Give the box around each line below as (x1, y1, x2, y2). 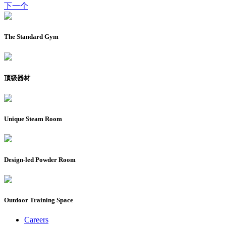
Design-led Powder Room (4, 155, 76, 163)
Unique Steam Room (4, 115, 62, 123)
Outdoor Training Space (4, 196, 73, 204)
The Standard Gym (4, 33, 59, 41)
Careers (24, 215, 48, 224)
